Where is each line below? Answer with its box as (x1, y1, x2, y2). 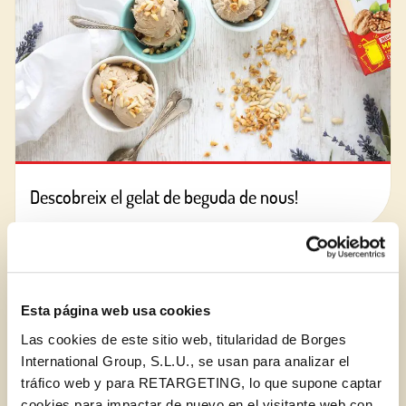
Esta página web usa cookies (21, 303, 210, 319)
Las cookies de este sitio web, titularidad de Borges (21, 331, 346, 347)
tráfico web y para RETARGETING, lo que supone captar (21, 374, 382, 391)
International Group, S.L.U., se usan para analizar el (21, 353, 350, 369)
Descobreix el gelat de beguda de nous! (30, 184, 298, 208)
